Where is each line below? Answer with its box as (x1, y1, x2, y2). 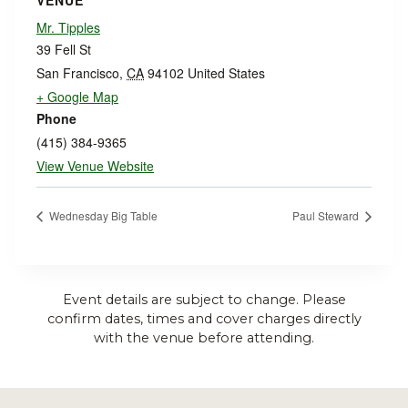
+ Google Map (36, 87, 118, 106)
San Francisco (36, 64, 119, 82)
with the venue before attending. (94, 329, 314, 346)
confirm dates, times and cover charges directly (46, 310, 362, 327)
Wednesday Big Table (46, 207, 158, 223)
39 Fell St (36, 40, 91, 58)
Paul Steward (292, 207, 362, 223)
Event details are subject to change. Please (62, 291, 346, 308)
